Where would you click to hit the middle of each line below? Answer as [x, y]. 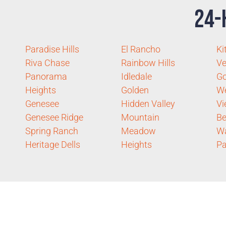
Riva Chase [47, 63]
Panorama [46, 77]
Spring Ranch [52, 131]
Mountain [140, 118]
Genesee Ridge [54, 118]
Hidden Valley [148, 104]
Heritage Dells [53, 145]
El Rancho [140, 49]
